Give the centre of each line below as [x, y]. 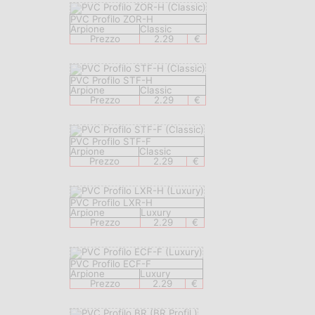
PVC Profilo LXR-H [111, 203]
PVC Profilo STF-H [111, 81]
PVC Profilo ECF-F [111, 264]
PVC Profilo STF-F [111, 142]
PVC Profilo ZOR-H [112, 19]
